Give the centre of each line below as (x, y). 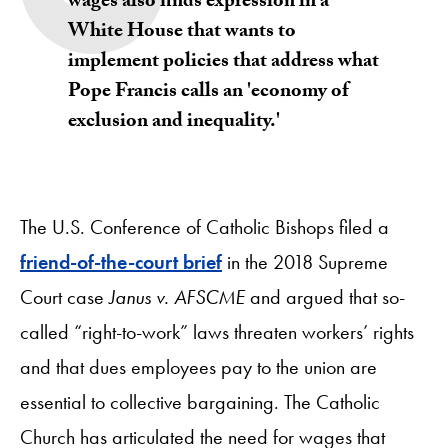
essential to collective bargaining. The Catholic (200, 401)
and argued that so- (325, 296)
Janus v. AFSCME (177, 296)
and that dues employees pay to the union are (198, 366)
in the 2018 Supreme (305, 261)
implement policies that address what (223, 62)
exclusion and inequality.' (174, 122)
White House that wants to (182, 32)
